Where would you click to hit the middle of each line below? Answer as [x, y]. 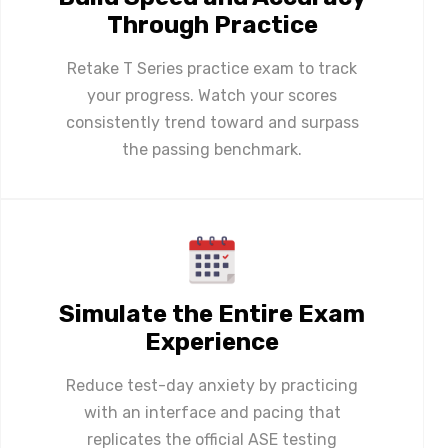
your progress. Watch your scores [212, 95]
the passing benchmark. [212, 149]
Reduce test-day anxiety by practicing [212, 385]
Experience [212, 341]
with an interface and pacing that [212, 412]
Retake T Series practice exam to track [212, 68]
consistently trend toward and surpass [212, 122]
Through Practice [212, 24]
